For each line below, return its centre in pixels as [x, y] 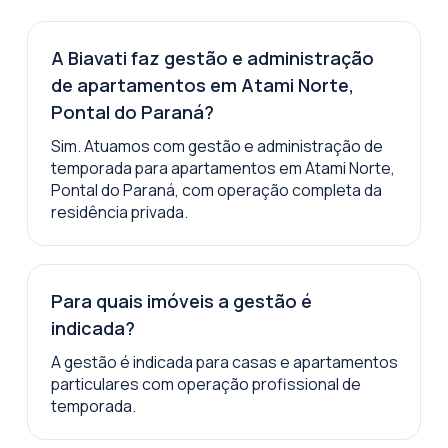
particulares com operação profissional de [205, 383]
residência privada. [119, 211]
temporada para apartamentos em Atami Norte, [222, 167]
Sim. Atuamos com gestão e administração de [216, 145]
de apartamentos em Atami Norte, [202, 84]
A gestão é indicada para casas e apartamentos [224, 361]
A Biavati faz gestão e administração [212, 57]
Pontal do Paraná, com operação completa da [216, 189]
